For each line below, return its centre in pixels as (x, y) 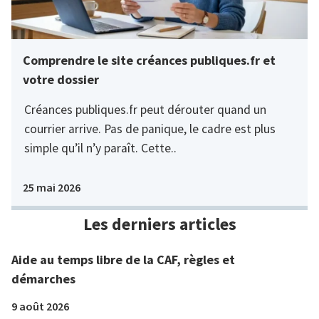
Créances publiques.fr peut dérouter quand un (145, 110)
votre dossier (61, 80)
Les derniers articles (159, 224)
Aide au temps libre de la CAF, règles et (123, 260)
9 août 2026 (40, 307)
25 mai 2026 (52, 188)
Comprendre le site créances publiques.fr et (149, 61)
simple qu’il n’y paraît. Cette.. (100, 148)
